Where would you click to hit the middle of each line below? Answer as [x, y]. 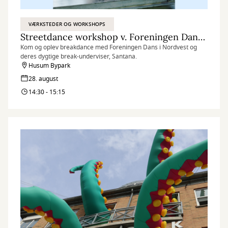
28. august [43, 79]
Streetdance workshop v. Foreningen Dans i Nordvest [202, 37]
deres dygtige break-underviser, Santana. [79, 56]
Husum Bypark [49, 66]
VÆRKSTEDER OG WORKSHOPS [67, 24]
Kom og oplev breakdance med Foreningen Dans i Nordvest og [109, 47]
